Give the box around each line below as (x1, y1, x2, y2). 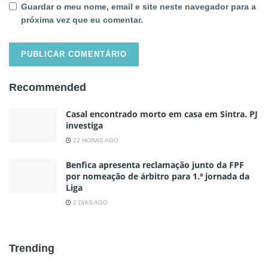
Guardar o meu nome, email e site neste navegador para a (21, 1, 256, 11)
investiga (66, 119, 103, 131)
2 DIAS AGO (71, 199, 108, 206)
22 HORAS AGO (71, 136, 118, 144)
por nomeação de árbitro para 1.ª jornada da (66, 170, 249, 182)
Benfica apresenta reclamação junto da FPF (66, 159, 244, 170)
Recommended (9, 81, 86, 93)
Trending (9, 242, 54, 254)
